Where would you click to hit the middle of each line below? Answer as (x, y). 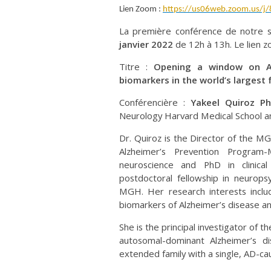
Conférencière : (155, 103)
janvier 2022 (146, 44)
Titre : (136, 67)
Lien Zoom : (141, 10)
